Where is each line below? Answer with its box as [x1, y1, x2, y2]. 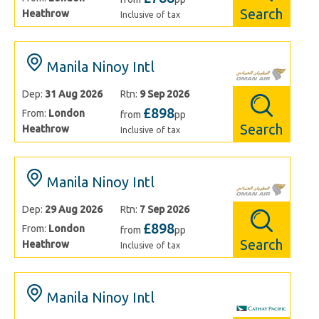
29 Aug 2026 [45, 204, 103, 215]
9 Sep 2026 [140, 88, 189, 100]
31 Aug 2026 [45, 88, 103, 100]
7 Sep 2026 [140, 204, 189, 215]
